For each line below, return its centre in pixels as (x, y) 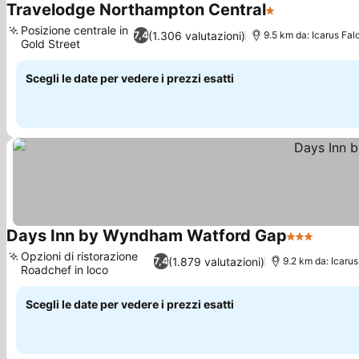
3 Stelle (309, 244)
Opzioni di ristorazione (79, 256)
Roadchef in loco (65, 270)
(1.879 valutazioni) (217, 261)
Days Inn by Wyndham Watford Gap (147, 236)
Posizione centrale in (75, 30)
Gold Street (50, 44)
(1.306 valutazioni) (196, 35)
